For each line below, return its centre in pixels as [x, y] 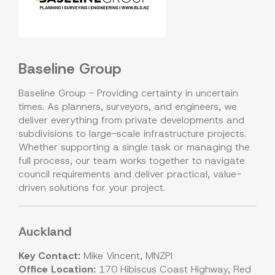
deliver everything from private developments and [131, 120]
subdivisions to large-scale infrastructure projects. [132, 134]
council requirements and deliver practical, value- [130, 174]
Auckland [45, 232]
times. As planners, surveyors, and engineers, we [128, 107]
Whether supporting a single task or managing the [134, 147]
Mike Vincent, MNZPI [126, 256]
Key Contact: [49, 256]
